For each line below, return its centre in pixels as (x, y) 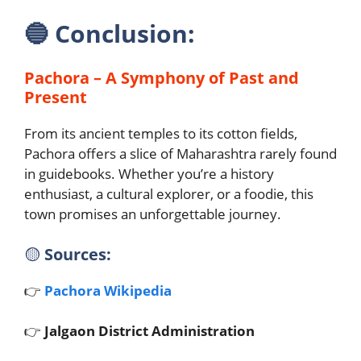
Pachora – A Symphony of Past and (162, 78)
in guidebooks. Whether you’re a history (149, 174)
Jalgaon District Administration (149, 331)
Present (56, 97)
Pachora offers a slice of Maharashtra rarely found (180, 154)
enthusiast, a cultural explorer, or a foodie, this (169, 194)
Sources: (78, 254)
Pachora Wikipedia (108, 290)
